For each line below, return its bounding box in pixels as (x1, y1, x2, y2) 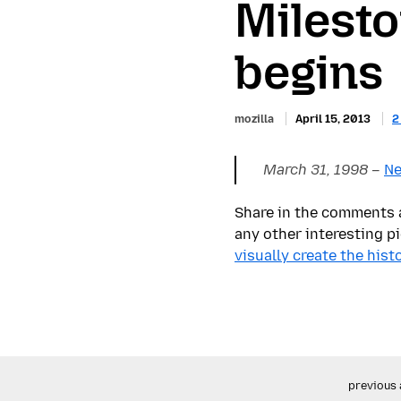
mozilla (235, 111, 274, 125)
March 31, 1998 (263, 160, 368, 178)
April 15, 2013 (295, 111, 371, 125)
